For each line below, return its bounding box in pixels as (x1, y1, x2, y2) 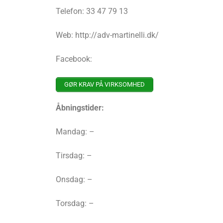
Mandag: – (56, 127, 95, 137)
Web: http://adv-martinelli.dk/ (56, 30, 159, 40)
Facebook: (56, 54, 92, 64)
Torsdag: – (56, 199, 94, 209)
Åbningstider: (56, 103, 104, 113)
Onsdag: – (56, 175, 93, 185)
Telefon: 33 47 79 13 (56, 6, 128, 16)
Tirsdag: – (56, 151, 92, 161)
